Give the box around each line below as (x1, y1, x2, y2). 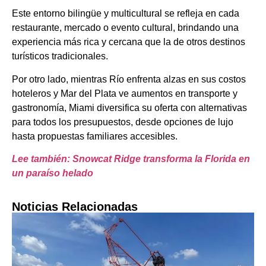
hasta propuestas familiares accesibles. (12, 131, 178, 141)
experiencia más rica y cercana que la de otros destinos (12, 37, 245, 47)
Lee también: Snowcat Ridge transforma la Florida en (12, 153, 250, 164)
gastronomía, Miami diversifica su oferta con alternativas (12, 102, 247, 113)
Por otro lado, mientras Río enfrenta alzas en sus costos (12, 74, 246, 84)
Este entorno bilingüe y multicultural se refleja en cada (12, 8, 239, 19)
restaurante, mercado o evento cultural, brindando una (12, 23, 239, 33)
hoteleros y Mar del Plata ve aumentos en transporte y (12, 88, 237, 99)
